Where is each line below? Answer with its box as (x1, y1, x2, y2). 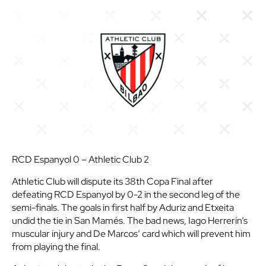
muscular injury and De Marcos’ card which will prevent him (12, 227, 251, 240)
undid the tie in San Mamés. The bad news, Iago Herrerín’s (12, 214, 248, 227)
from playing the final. (12, 240, 100, 254)
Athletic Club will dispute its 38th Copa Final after (12, 175, 213, 188)
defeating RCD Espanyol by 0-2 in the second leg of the (12, 188, 240, 201)
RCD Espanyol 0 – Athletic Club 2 (12, 153, 149, 166)
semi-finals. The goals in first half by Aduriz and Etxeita (12, 201, 234, 214)
